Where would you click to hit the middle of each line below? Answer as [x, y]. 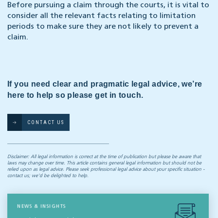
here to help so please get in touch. [75, 95]
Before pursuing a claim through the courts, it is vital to [108, 6]
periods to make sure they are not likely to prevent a [103, 27]
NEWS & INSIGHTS [42, 207]
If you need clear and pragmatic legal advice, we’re [105, 84]
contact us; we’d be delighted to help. [48, 176]
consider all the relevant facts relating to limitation [101, 16]
